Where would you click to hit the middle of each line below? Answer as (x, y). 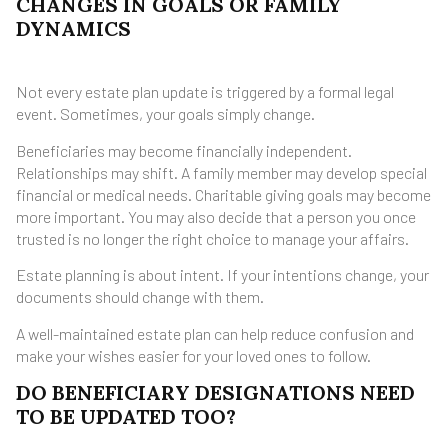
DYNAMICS (73, 29)
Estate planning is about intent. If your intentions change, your (222, 275)
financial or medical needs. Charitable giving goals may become (223, 194)
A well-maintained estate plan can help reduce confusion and (215, 333)
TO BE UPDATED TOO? (126, 416)
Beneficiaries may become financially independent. (184, 150)
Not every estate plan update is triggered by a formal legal (205, 92)
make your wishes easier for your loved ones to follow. (193, 355)
